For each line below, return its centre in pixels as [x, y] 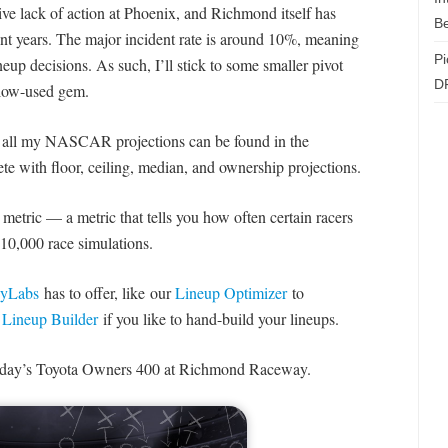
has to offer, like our [106, 293]
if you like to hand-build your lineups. [218, 319]
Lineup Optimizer [230, 293]
